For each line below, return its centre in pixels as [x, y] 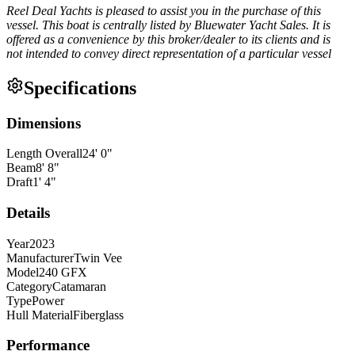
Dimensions [44, 123]
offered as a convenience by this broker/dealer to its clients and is [168, 39]
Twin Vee [98, 258]
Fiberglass [98, 315]
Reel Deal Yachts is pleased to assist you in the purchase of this [164, 10]
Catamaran [79, 286]
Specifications [80, 88]
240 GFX [63, 272]
